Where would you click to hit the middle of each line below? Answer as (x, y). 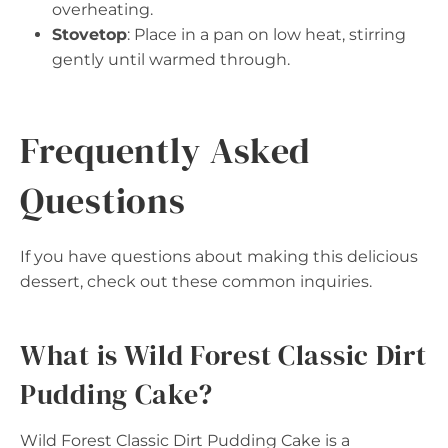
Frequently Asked (166, 150)
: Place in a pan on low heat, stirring (266, 34)
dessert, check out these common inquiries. (196, 281)
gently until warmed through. (171, 59)
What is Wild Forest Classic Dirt (223, 354)
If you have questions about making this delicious (219, 256)
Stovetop (89, 34)
